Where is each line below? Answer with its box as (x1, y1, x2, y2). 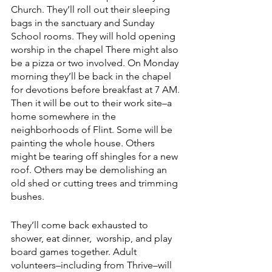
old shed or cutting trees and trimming (11, 177, 180, 189)
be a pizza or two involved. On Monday (11, 56, 181, 69)
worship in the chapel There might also (11, 43, 181, 55)
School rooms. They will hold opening (11, 30, 178, 42)
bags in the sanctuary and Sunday (11, 16, 157, 29)
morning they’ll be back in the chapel (11, 70, 174, 82)
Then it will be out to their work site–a (11, 97, 174, 109)
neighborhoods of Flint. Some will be (11, 123, 175, 135)
